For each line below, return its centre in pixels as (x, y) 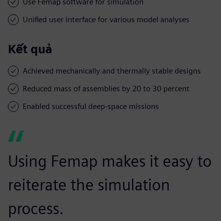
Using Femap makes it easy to (110, 161)
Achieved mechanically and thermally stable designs (112, 71)
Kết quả (30, 49)
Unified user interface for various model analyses (106, 19)
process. (36, 208)
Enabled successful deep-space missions (91, 106)
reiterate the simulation (89, 184)
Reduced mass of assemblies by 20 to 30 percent (106, 88)
